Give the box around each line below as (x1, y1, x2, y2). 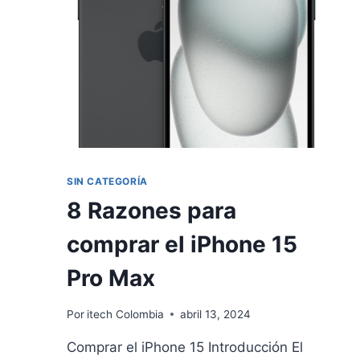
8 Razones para (67, 197, 236, 225)
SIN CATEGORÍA (67, 175, 148, 188)
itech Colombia (87, 307, 165, 321)
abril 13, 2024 (180, 307, 252, 321)
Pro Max (67, 264, 155, 292)
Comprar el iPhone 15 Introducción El (67, 338, 303, 355)
